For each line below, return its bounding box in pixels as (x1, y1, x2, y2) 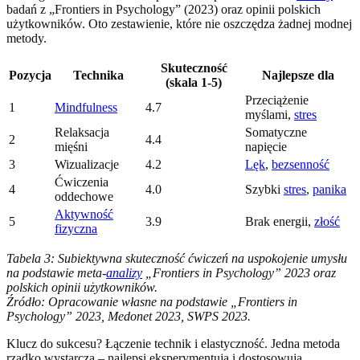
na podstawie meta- (6, 265, 106, 280)
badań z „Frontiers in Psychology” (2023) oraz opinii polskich (6, 2, 321, 16)
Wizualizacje (55, 157, 119, 171)
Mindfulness (55, 100, 117, 114)
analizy (106, 265, 142, 280)
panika (313, 182, 346, 196)
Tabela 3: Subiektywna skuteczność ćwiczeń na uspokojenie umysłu (6, 251, 347, 265)
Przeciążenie (245, 92, 309, 107)
